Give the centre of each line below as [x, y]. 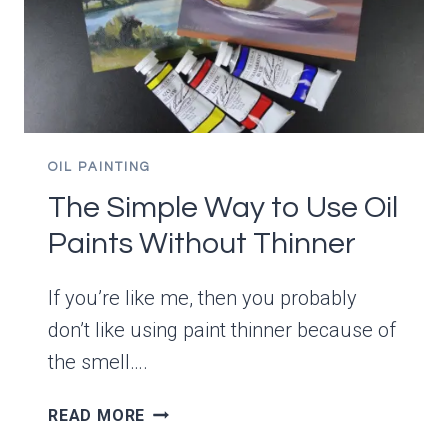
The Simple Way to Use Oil [223, 207]
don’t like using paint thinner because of [222, 329]
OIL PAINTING [99, 166]
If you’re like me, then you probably [202, 297]
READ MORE [97, 415]
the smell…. [98, 361]
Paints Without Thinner [202, 243]
